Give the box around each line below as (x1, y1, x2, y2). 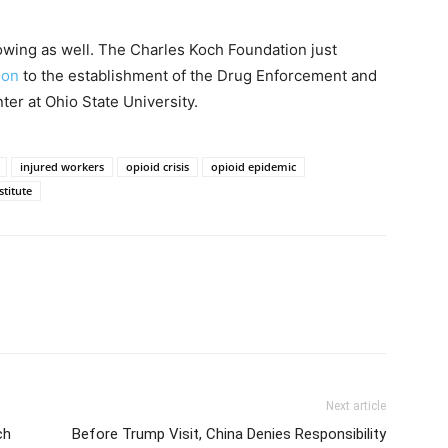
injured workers (20, 159, 104, 174)
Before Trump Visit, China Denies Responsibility (72, 425, 386, 443)
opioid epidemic (211, 159, 296, 174)
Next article (326, 399, 386, 413)
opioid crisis (126, 159, 189, 174)
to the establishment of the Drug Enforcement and (19, 66, 377, 85)
